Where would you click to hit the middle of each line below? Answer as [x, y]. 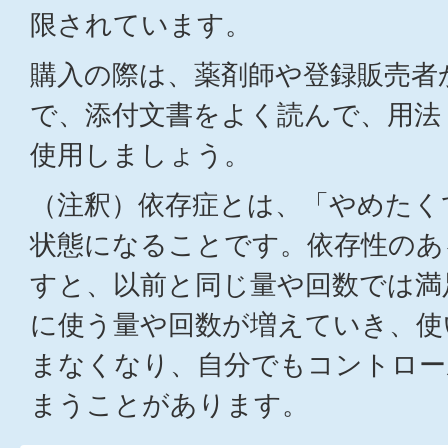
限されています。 [141, 24]
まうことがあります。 [169, 404]
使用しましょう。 [140, 154]
